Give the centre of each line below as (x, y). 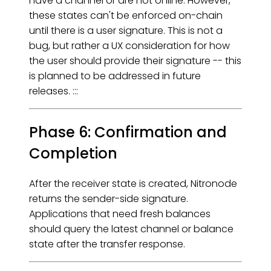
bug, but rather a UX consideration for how (129, 46)
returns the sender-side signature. (109, 198)
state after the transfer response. (107, 244)
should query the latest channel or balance (131, 229)
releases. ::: (54, 91)
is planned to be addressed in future (115, 76)
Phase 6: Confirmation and (128, 132)
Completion (73, 153)
